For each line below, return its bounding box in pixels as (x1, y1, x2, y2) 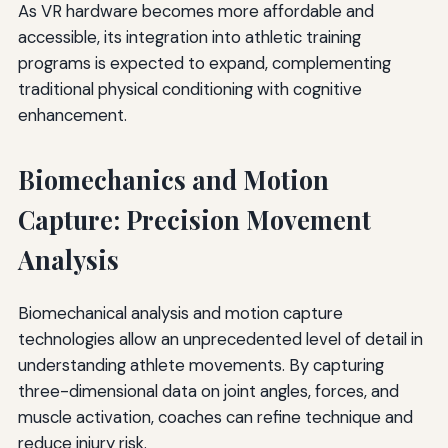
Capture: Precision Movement (17, 202, 371, 236)
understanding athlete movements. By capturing (17, 354, 384, 377)
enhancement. (17, 103, 127, 126)
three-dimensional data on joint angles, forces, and (17, 380, 399, 403)
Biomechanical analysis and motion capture (17, 302, 343, 325)
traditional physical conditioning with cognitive (17, 77, 362, 100)
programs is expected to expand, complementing (17, 51, 391, 74)
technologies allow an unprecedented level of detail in (17, 328, 423, 351)
